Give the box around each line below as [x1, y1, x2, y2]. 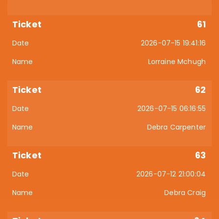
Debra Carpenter [147, 122, 206, 132]
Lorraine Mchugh [148, 57, 206, 66]
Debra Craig [164, 188, 206, 197]
